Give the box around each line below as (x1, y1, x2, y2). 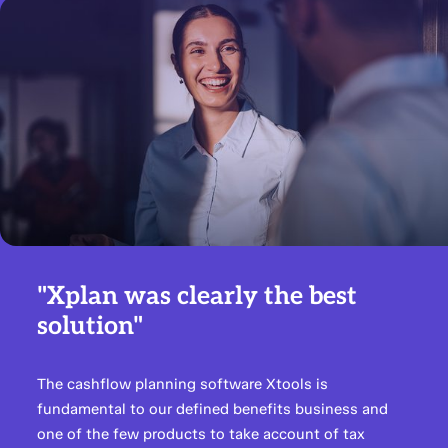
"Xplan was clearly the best (37, 281, 358, 311)
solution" (37, 311, 144, 341)
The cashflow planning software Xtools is (37, 375, 329, 393)
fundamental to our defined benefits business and (37, 400, 389, 418)
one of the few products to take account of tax (37, 425, 366, 443)
